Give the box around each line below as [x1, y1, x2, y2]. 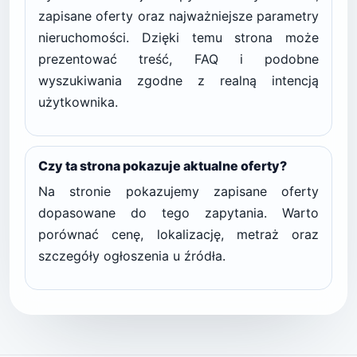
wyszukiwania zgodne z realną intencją [38, 73, 319, 88]
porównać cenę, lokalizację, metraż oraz [38, 226, 319, 242]
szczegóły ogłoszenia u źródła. [38, 248, 226, 264]
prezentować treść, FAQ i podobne [38, 51, 319, 67]
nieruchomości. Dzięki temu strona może [38, 29, 319, 45]
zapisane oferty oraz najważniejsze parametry [38, 8, 319, 24]
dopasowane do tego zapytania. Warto [38, 205, 319, 221]
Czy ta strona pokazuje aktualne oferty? [38, 158, 287, 174]
